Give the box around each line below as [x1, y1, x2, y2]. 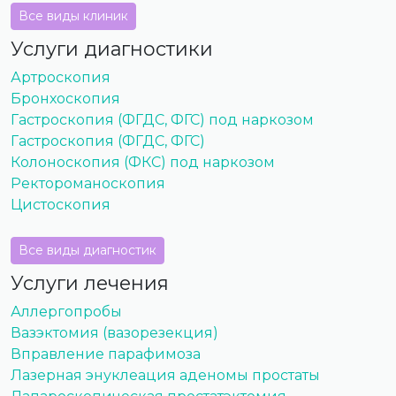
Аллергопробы [11, 303, 122, 321]
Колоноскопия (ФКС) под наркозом [11, 154, 275, 171]
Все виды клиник [19, 8, 128, 25]
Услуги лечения [11, 271, 169, 295]
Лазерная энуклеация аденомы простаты [11, 367, 320, 385]
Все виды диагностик [19, 242, 156, 259]
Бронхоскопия [11, 90, 120, 108]
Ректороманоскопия [11, 175, 165, 193]
